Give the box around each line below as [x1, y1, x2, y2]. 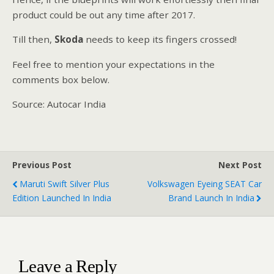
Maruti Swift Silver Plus [20, 178, 109, 190]
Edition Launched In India [12, 192, 111, 204]
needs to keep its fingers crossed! [83, 33, 237, 46]
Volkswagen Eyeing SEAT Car [147, 178, 262, 190]
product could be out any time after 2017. [12, 9, 195, 21]
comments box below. [12, 73, 109, 86]
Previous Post [12, 159, 72, 171]
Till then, [12, 33, 54, 46]
